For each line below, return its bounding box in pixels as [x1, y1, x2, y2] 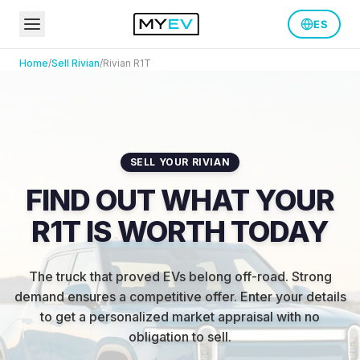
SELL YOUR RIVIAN [129, 156, 231, 168]
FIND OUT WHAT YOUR [26, 182, 334, 218]
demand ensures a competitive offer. [14, 288, 237, 305]
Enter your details [239, 288, 346, 305]
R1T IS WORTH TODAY [31, 214, 329, 249]
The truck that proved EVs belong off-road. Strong [28, 268, 332, 284]
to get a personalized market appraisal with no [40, 309, 320, 325]
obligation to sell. [129, 329, 231, 345]
